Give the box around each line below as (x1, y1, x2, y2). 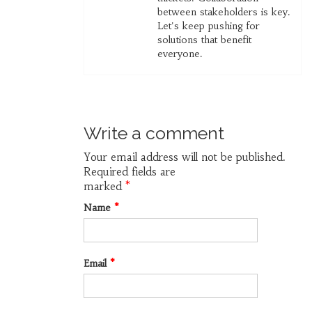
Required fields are (83, 165, 175, 179)
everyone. (157, 47, 203, 61)
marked (83, 180, 125, 194)
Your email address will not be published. (83, 150, 286, 164)
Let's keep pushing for (157, 19, 260, 33)
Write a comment (83, 123, 224, 144)
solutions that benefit (157, 33, 251, 47)
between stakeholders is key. (157, 6, 290, 19)
